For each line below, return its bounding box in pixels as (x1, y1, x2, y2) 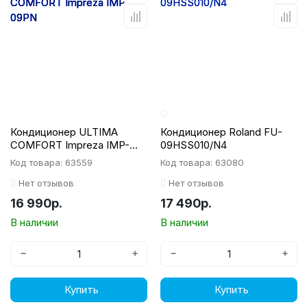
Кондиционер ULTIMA (10, 125, 118, 138)
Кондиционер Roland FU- (160, 125, 282, 138)
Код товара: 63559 (10, 157, 93, 168)
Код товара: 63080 (160, 157, 244, 168)
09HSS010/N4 (160, 138, 227, 151)
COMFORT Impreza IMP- (10, 138, 130, 151)
